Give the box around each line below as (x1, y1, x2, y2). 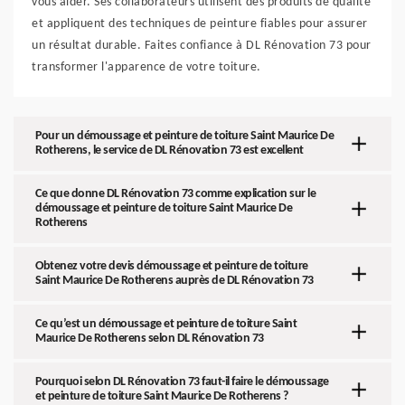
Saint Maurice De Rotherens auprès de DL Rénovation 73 (35, 274, 314, 287)
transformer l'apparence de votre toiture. (32, 61, 261, 74)
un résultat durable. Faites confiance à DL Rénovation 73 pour (32, 39, 372, 52)
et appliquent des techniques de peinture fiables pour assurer (32, 17, 368, 31)
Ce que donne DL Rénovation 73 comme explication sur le (35, 187, 316, 201)
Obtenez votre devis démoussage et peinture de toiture (35, 259, 308, 273)
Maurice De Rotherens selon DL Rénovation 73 (35, 332, 264, 345)
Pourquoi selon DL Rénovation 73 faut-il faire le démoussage (35, 375, 329, 389)
